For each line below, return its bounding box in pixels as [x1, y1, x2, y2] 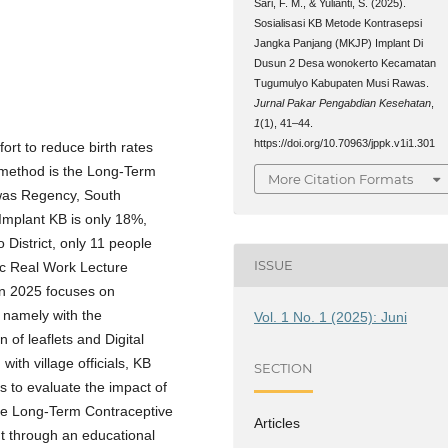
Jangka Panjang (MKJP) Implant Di [254, 37, 424, 50]
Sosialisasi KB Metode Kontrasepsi [254, 17, 423, 30]
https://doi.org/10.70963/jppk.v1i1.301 [254, 137, 436, 150]
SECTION [254, 360, 314, 377]
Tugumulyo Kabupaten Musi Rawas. [254, 77, 430, 90]
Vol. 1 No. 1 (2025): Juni [254, 308, 408, 325]
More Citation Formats [268, 170, 414, 187]
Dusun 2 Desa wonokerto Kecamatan [254, 57, 437, 70]
